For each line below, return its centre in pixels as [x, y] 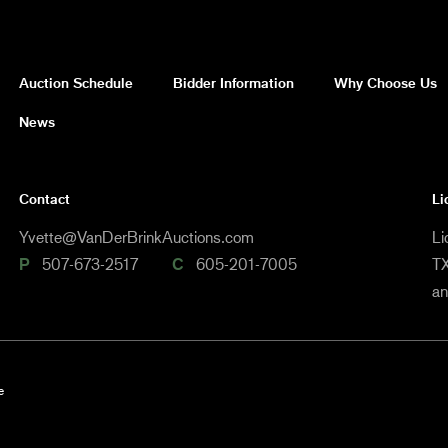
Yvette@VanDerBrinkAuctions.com [136, 237]
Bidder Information [233, 82]
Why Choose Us [385, 82]
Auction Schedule [76, 82]
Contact [44, 199]
